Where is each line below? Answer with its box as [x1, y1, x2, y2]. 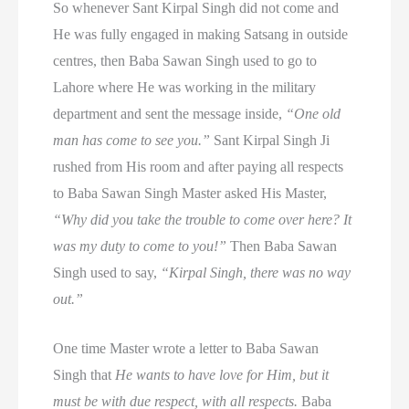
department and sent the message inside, [53, 105, 287, 121]
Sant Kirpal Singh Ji [210, 131, 330, 148]
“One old [286, 105, 341, 121]
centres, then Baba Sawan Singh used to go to [53, 52, 318, 68]
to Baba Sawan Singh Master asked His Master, [53, 184, 328, 201]
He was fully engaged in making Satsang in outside [53, 26, 349, 42]
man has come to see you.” [53, 131, 211, 148]
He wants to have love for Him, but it [115, 367, 330, 383]
